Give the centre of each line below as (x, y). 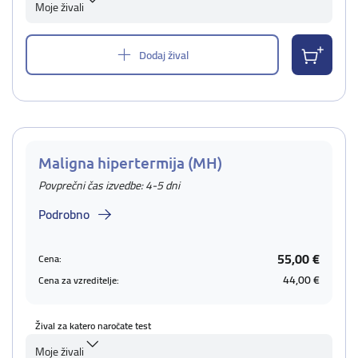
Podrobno (64, 214)
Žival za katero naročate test (93, 326)
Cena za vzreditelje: (79, 280)
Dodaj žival (164, 55)
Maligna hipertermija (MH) (130, 163)
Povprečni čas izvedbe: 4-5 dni (109, 185)
